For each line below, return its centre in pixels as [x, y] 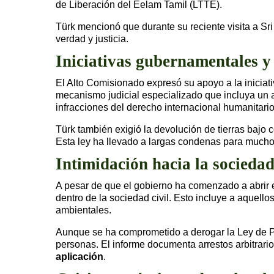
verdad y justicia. [92, 39]
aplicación [80, 256]
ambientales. [83, 210]
